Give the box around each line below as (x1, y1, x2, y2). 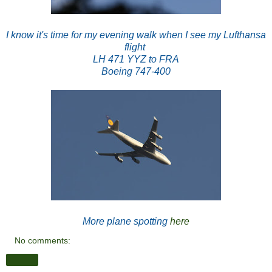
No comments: (15, 235, 71, 245)
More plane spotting (83, 216, 170, 226)
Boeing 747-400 (101, 66, 171, 76)
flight (124, 41, 148, 52)
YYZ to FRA (127, 53, 179, 64)
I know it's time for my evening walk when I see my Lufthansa (6, 29, 266, 40)
